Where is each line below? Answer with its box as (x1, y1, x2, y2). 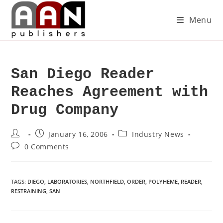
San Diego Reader (11, 66, 155, 83)
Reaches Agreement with (11, 84, 209, 101)
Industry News (132, 129, 184, 139)
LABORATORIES (47, 178, 88, 185)
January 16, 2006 (48, 129, 108, 139)
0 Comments (24, 142, 70, 151)
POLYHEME (148, 178, 178, 185)
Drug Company (11, 102, 119, 118)
